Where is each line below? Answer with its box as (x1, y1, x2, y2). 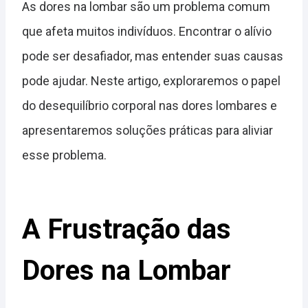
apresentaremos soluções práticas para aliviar (22, 123, 273, 137)
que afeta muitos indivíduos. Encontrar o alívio (22, 24, 272, 38)
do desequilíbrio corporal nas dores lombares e (22, 98, 277, 113)
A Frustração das (22, 213, 231, 245)
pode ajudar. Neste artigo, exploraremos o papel (22, 74, 280, 88)
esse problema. (22, 148, 107, 162)
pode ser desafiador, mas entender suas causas (22, 49, 283, 63)
